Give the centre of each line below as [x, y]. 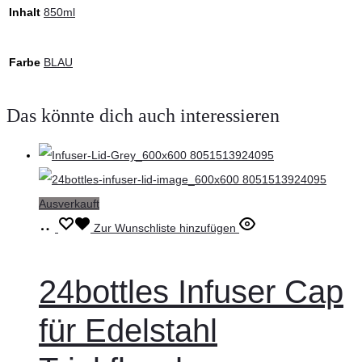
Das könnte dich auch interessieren [143, 115]
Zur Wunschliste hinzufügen [165, 227]
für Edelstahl [128, 330]
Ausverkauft [69, 203]
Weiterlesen [88, 227]
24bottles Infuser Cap [191, 291]
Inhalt [25, 12]
